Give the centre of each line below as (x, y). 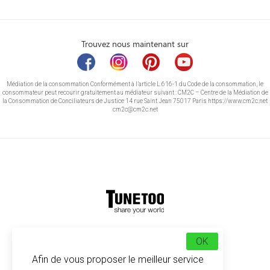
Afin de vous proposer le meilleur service (118, 259)
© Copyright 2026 (119, 231)
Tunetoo (167, 231)
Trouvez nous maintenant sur (135, 44)
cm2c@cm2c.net (135, 109)
